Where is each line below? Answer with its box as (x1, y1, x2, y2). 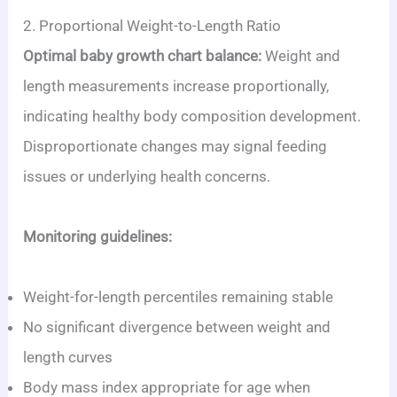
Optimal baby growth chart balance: (23, 46, 262, 65)
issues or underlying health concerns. (23, 167, 271, 185)
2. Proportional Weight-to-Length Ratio (23, 16, 282, 35)
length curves (23, 347, 113, 366)
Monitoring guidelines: (23, 227, 173, 245)
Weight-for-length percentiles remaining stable (23, 287, 334, 306)
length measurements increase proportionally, (23, 76, 330, 95)
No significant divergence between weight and (23, 317, 331, 336)
